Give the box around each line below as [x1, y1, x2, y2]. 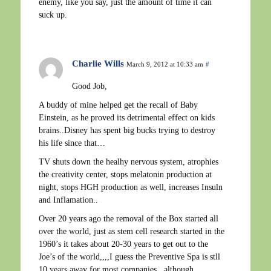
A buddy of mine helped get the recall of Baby [39, 100, 198, 109]
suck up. [39, 10, 67, 19]
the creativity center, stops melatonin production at [39, 169, 212, 179]
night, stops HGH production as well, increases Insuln [39, 182, 223, 192]
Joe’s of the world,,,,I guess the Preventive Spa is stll [39, 252, 220, 261]
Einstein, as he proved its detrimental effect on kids [39, 113, 215, 122]
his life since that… [39, 138, 105, 148]
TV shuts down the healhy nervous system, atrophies [39, 157, 218, 166]
